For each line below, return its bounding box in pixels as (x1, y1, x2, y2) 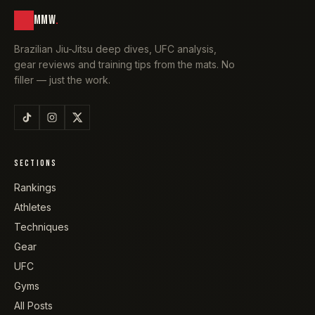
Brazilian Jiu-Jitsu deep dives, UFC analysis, (14, 42, 217, 55)
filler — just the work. (14, 73, 110, 86)
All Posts (14, 299, 53, 311)
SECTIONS (14, 157, 58, 169)
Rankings (14, 181, 56, 193)
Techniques (14, 220, 69, 233)
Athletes (14, 200, 51, 213)
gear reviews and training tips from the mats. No (14, 58, 235, 70)
